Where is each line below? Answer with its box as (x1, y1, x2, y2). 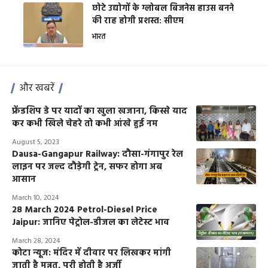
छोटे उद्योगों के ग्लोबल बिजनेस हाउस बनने (92, 1, 234, 16)
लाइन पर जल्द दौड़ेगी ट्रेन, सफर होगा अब (12, 159, 162, 174)
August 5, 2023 (12, 136, 59, 148)
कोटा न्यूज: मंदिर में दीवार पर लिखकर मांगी (12, 245, 171, 260)
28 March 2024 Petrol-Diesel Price (12, 202, 157, 217)
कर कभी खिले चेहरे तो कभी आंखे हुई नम (12, 116, 158, 131)
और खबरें (19, 80, 54, 96)
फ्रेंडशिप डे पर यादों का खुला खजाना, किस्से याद (12, 103, 187, 118)
